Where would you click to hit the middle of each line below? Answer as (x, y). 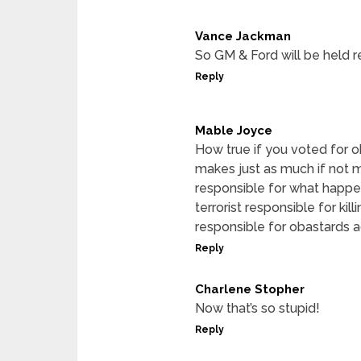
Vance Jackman (243, 36)
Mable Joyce (234, 131)
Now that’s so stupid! (257, 308)
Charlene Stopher (250, 289)
